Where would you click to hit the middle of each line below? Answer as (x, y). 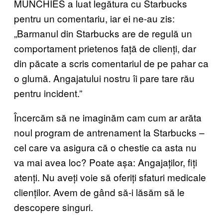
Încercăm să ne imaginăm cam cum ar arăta (108, 117)
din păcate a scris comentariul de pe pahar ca (111, 63)
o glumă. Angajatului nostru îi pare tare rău (104, 78)
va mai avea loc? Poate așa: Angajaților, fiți (106, 162)
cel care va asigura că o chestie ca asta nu (105, 147)
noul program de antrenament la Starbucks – (109, 132)
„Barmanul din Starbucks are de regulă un (103, 33)
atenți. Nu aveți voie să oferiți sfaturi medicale (110, 177)
